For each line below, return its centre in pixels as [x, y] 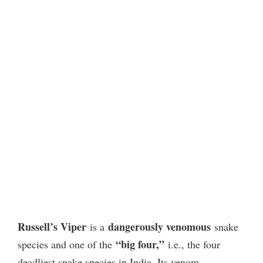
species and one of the [67, 245]
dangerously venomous [159, 227]
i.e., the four [192, 245]
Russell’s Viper [52, 227]
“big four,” [140, 245]
